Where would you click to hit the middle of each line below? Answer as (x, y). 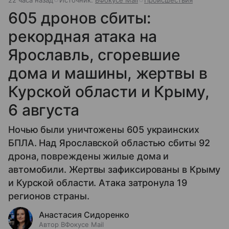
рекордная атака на (83, 37)
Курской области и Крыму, (109, 92)
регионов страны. (49, 196)
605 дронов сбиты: (79, 18)
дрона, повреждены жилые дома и (89, 156)
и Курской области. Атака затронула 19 (98, 183)
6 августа (44, 110)
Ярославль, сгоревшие (95, 55)
